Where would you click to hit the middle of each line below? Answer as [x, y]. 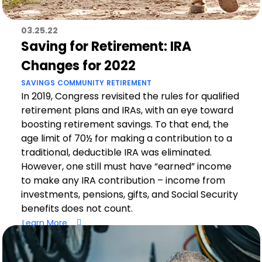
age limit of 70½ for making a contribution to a [126, 138]
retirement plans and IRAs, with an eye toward [127, 110]
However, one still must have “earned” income [126, 166]
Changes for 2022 [78, 66]
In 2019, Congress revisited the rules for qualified [130, 96]
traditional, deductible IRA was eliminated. [116, 152]
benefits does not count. [78, 208]
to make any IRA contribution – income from [123, 180]
